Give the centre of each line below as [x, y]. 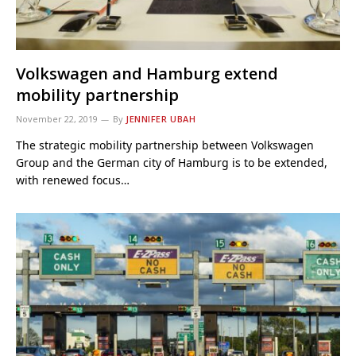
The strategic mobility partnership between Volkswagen [165, 145]
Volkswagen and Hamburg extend [147, 73]
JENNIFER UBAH [161, 118]
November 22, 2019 [57, 118]
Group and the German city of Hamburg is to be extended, [172, 162]
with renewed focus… [73, 180]
